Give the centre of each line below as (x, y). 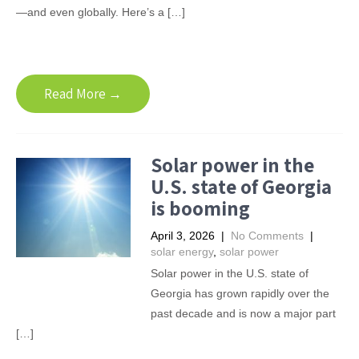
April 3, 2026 (182, 236)
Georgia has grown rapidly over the (240, 293)
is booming (200, 208)
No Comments (267, 236)
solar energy (182, 252)
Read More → (83, 94)
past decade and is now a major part (243, 313)
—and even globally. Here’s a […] (101, 12)
